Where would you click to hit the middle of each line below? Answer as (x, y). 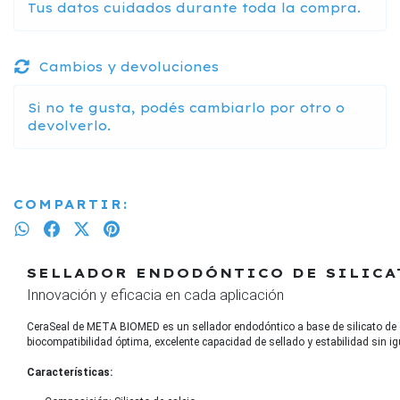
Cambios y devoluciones (129, 67)
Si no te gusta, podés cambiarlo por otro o (186, 108)
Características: (70, 372)
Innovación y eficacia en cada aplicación (155, 295)
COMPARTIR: (71, 204)
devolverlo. (69, 125)
